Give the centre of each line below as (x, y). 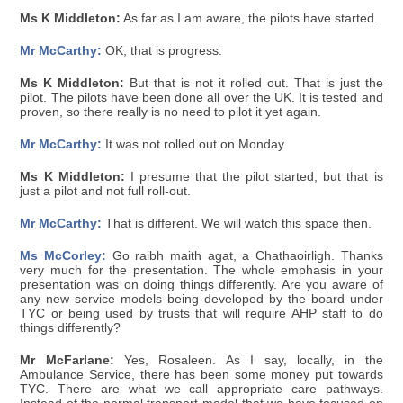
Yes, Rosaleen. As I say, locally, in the (248, 361)
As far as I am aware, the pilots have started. (250, 19)
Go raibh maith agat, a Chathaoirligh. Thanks (245, 256)
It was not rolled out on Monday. (195, 145)
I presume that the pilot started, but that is (254, 177)
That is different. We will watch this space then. (237, 224)
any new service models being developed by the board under (201, 300)
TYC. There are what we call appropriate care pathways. (201, 390)
